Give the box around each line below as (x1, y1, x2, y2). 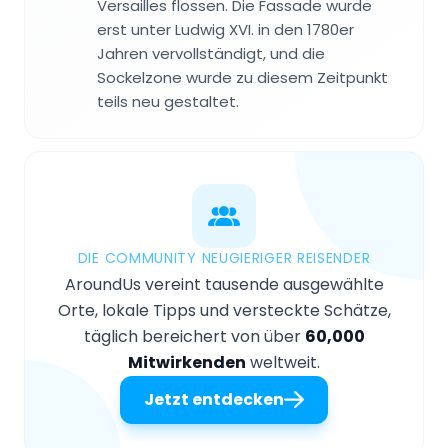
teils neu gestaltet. (97, 91, 239, 113)
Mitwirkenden (128, 351, 246, 375)
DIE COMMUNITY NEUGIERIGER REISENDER (77, 248, 371, 269)
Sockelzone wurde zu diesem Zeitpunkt (97, 67, 388, 89)
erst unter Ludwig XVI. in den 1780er (97, 19, 354, 41)
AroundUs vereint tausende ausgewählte (64, 273, 384, 297)
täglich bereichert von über (83, 325, 305, 349)
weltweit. (246, 351, 320, 375)
